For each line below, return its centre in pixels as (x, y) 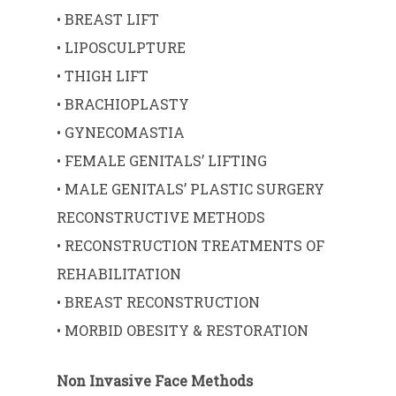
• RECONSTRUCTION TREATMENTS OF (191, 246)
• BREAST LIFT (108, 19)
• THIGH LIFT (103, 76)
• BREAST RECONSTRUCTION (159, 302)
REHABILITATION (119, 274)
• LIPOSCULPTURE (122, 48)
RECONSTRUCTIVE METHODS (161, 217)
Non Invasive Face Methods (155, 381)
